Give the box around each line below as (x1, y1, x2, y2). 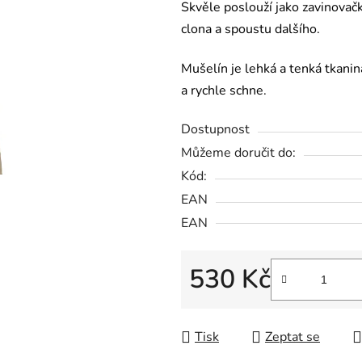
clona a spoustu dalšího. (181, 20, 320, 39)
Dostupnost (181, 120, 250, 139)
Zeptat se (265, 328, 320, 347)
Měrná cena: (188, 296, 259, 314)
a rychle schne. (181, 82, 267, 100)
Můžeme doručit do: (181, 144, 296, 162)
